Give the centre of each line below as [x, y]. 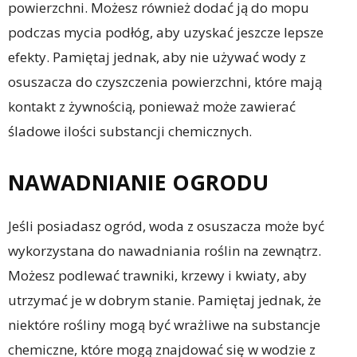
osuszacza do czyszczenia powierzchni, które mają [165, 81]
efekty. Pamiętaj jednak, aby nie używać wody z [157, 57]
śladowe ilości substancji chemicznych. [130, 131]
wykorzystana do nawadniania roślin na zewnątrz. [165, 250]
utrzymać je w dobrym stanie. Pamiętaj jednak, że [165, 300]
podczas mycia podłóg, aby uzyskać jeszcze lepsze [166, 32]
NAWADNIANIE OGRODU [138, 182]
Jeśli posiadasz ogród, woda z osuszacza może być [166, 226]
